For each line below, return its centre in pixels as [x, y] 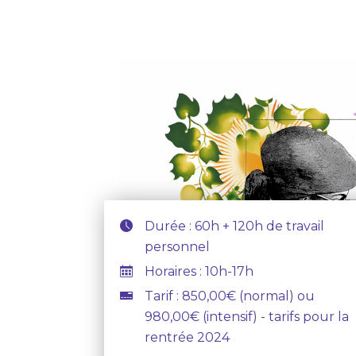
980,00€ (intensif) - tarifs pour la [247, 317]
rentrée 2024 [188, 337]
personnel [178, 247]
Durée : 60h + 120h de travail [235, 226]
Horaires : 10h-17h [199, 271]
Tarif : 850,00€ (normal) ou [230, 296]
